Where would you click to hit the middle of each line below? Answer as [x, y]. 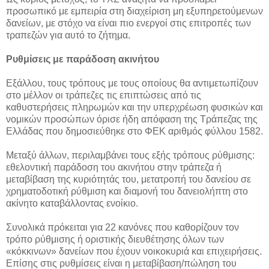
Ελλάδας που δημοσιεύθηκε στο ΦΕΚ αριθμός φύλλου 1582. [134, 131]
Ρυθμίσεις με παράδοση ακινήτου [83, 59]
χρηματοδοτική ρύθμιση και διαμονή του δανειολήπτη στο [127, 191]
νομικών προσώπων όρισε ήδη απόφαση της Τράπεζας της [132, 119]
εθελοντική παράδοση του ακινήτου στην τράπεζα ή [114, 167]
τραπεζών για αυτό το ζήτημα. [68, 35]
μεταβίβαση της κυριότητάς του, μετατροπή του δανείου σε [128, 179]
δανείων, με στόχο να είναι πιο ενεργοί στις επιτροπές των [128, 23]
